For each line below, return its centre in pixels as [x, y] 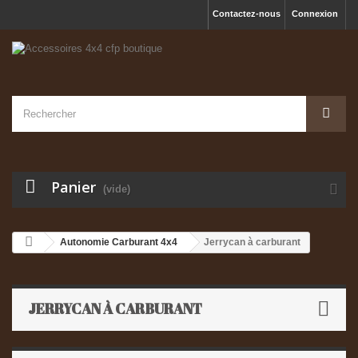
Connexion [315, 14]
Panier [74, 187]
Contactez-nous [247, 14]
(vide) [117, 189]
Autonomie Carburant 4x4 [119, 242]
